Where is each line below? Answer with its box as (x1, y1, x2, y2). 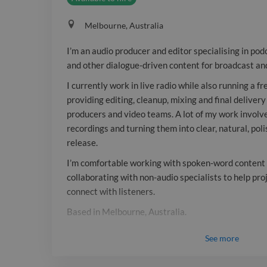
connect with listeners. (67, 186, 155, 197)
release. (67, 137, 98, 148)
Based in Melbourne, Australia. (67, 206, 187, 218)
